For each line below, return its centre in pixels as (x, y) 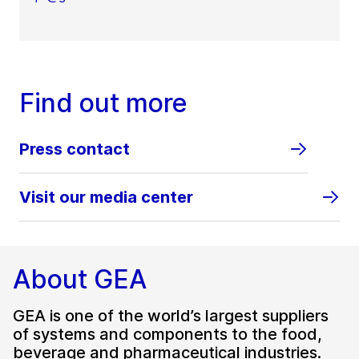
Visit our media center (106, 198)
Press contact (75, 149)
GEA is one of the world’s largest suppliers (171, 316)
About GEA (80, 280)
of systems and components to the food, (167, 335)
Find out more (103, 103)
